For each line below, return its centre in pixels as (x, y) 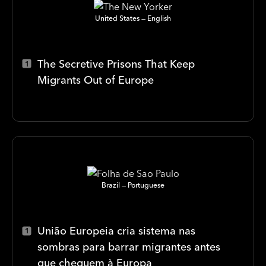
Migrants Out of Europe (96, 80)
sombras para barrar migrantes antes (129, 247)
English (159, 18)
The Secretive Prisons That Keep (116, 64)
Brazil (111, 185)
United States (117, 18)
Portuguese (146, 185)
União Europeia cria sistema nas (116, 231)
